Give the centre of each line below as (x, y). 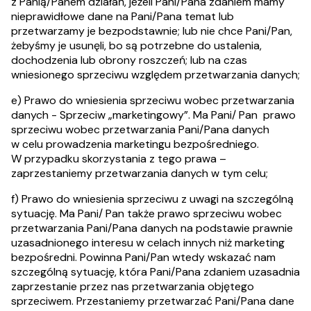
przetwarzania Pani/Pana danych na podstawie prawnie (152, 228)
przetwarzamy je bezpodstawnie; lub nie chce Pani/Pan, (152, 31)
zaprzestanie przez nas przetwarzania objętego (133, 286)
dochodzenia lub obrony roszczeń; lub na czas (129, 60)
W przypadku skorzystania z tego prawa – (119, 159)
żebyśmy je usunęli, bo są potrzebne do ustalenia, (136, 45)
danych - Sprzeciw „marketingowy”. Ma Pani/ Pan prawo (153, 115)
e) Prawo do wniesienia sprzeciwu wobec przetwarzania (153, 100)
